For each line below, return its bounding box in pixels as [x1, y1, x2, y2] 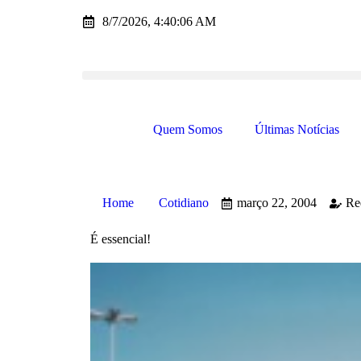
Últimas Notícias [255, 122, 339, 136]
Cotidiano [158, 196, 209, 210]
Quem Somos [153, 122, 222, 136]
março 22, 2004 [236, 196, 317, 210]
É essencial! [90, 232, 151, 246]
